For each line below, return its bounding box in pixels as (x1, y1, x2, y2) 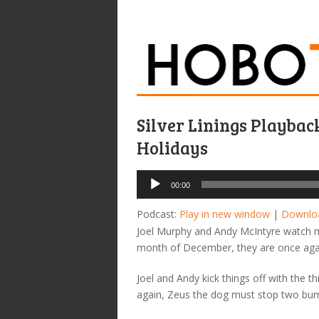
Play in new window (179, 206, 270, 221)
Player (136, 187, 164, 201)
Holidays (137, 135, 208, 159)
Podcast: (137, 206, 179, 221)
